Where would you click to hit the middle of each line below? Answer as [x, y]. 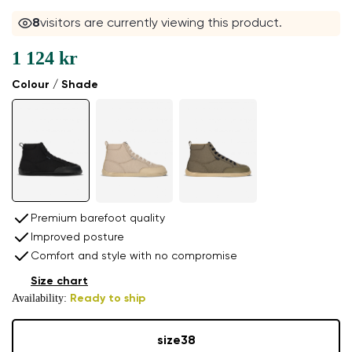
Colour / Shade [55, 85]
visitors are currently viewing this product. [161, 24]
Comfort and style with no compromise [134, 256]
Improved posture [77, 237]
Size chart [59, 281]
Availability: [41, 298]
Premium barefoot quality [98, 218]
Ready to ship [108, 298]
